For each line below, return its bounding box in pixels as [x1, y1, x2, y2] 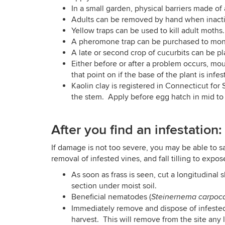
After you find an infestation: [51, 122, 222, 138]
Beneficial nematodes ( [71, 192, 151, 202]
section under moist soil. [71, 181, 157, 191]
